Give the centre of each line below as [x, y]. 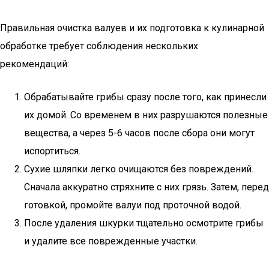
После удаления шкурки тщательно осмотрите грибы [144, 223]
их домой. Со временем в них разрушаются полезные [146, 115]
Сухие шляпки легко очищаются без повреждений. [139, 169]
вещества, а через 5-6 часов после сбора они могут [139, 133]
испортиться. [52, 151]
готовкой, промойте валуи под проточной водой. [133, 205]
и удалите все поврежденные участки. [111, 241]
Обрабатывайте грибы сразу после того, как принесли [145, 97]
